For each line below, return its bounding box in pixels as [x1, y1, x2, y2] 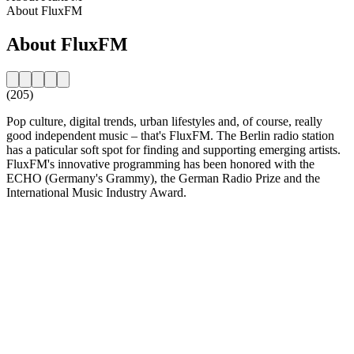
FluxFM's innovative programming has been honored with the [6, 156, 314, 171]
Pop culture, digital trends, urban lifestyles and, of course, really [6, 114, 322, 128]
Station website [6, 212, 82, 226]
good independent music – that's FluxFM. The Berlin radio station [6, 128, 334, 142]
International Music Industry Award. [6, 185, 186, 199]
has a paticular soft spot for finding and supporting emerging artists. [6, 142, 341, 156]
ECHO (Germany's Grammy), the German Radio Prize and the [6, 171, 320, 185]
